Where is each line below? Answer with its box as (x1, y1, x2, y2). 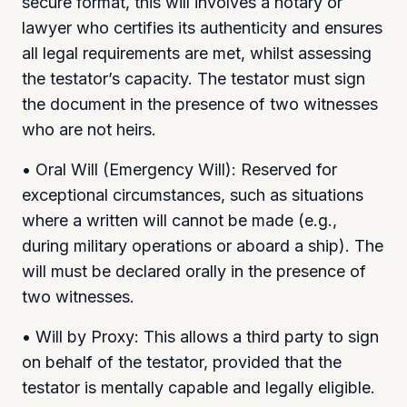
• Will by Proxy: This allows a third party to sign (22, 326, 379, 346)
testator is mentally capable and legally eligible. (22, 377, 375, 397)
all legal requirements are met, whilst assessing (22, 43, 372, 63)
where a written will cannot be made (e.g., (22, 210, 337, 230)
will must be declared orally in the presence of (22, 261, 366, 281)
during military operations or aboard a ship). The (22, 235, 383, 255)
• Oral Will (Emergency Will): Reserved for (22, 159, 337, 179)
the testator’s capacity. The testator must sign (22, 68, 365, 88)
